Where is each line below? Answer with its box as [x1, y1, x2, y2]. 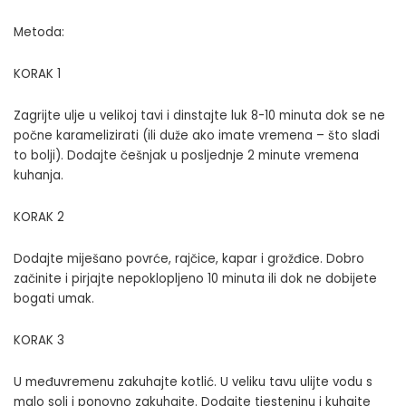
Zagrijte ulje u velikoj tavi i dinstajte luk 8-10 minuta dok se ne [14, 107, 385, 125]
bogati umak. [14, 290, 94, 308]
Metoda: [14, 24, 64, 42]
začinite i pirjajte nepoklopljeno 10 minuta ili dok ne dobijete [14, 270, 377, 288]
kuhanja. [14, 167, 63, 185]
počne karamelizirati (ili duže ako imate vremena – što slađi [14, 127, 380, 145]
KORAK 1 [14, 65, 61, 83]
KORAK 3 [14, 332, 64, 350]
